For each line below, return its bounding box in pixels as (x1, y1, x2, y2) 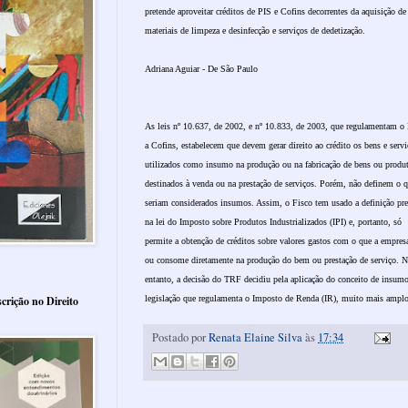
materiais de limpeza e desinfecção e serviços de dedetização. (145, 25, 365, 36)
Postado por (152, 329, 209, 345)
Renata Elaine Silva (209, 329, 302, 345)
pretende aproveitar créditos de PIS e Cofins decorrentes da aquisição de (145, 5, 406, 16)
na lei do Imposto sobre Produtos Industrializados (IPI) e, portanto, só (145, 216, 402, 227)
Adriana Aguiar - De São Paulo (145, 63, 258, 74)
